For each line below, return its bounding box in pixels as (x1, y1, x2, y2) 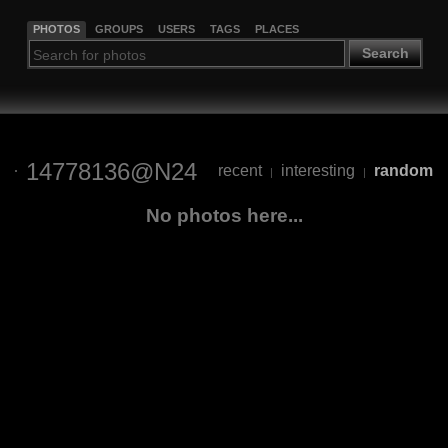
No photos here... (145, 204, 303, 226)
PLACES (254, 22, 299, 35)
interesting (281, 162, 355, 180)
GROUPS (94, 22, 143, 35)
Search (361, 45, 409, 62)
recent (218, 162, 262, 180)
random (374, 162, 433, 180)
